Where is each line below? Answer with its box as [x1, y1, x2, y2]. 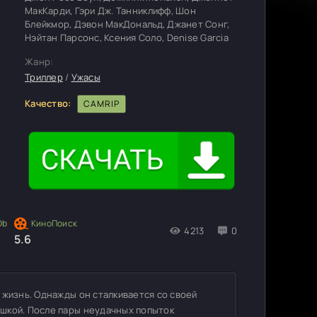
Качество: [25, 96, 71, 110]
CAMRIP [83, 98, 120, 110]
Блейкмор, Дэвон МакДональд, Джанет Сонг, [25, 18, 230, 30]
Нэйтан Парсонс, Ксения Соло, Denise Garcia [25, 31, 229, 44]
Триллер [25, 71, 63, 83]
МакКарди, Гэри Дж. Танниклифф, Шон [25, 4, 196, 17]
